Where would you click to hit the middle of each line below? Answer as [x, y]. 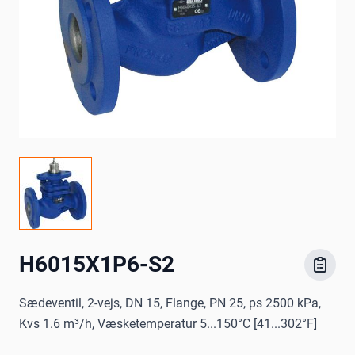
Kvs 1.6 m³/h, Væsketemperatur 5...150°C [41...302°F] [168, 324]
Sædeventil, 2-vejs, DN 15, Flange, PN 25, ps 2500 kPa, [170, 303]
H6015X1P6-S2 [97, 265]
